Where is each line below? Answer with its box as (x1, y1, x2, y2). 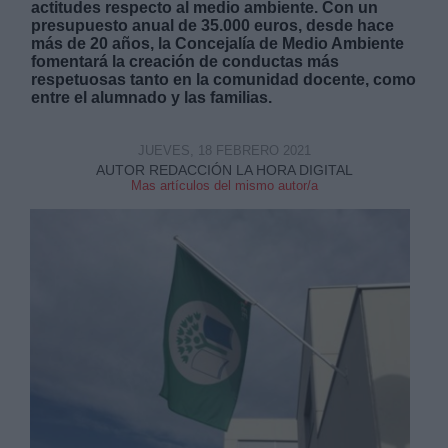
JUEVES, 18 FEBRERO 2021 (137, 142, 311, 158)
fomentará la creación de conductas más (31, 52, 340, 70)
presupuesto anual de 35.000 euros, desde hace (31, 16, 395, 34)
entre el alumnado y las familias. (31, 88, 273, 106)
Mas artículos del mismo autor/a (130, 177, 318, 193)
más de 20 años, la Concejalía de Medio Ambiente (31, 34, 405, 52)
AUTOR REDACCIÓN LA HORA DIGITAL (95, 161, 353, 178)
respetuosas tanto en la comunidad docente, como (31, 70, 417, 88)
